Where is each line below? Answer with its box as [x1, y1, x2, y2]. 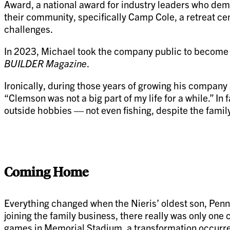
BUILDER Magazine [4, 56, 87, 69]
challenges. [4, 22, 53, 35]
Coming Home [4, 163, 88, 180]
